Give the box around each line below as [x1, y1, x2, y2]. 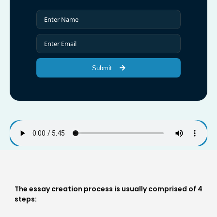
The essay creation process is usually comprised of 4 [14, 184, 202, 194]
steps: [14, 194, 37, 204]
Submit [92, 64, 114, 72]
